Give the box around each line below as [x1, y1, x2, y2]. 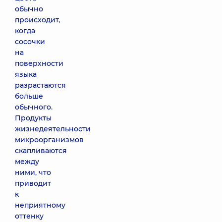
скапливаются [15, 146, 67, 155]
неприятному [15, 201, 65, 210]
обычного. [15, 103, 53, 111]
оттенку [15, 212, 44, 221]
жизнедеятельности [15, 124, 91, 133]
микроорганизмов [15, 135, 84, 144]
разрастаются [15, 81, 66, 90]
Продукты [15, 113, 52, 122]
